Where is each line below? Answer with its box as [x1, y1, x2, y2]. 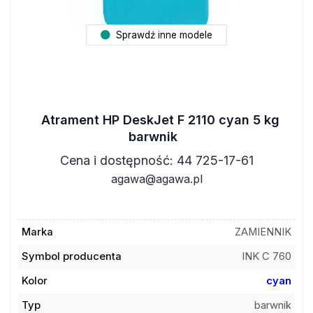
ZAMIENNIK [235, 226, 292, 238]
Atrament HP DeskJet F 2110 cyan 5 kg [41, 112, 279, 127]
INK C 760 [242, 250, 292, 263]
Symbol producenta [21, 250, 122, 263]
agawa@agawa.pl [110, 171, 203, 186]
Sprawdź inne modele [113, 29, 212, 41]
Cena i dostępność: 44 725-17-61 [59, 152, 254, 168]
